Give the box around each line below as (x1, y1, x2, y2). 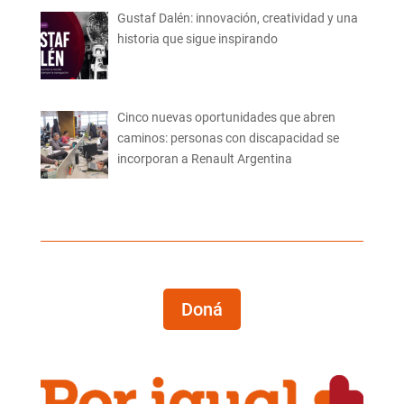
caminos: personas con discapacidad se (117, 131, 340, 146)
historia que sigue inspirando (117, 31, 279, 46)
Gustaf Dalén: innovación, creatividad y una (117, 10, 359, 25)
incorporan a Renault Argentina (117, 151, 293, 167)
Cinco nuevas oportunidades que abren (117, 110, 336, 125)
